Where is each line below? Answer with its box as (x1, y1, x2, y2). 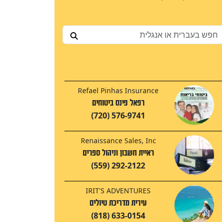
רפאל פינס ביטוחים (92, 98, 145, 108)
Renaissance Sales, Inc (80, 136, 156, 146)
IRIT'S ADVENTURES (86, 186, 151, 196)
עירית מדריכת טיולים (90, 198, 147, 208)
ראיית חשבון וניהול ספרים (82, 148, 154, 158)
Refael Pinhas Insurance (78, 86, 159, 96)
